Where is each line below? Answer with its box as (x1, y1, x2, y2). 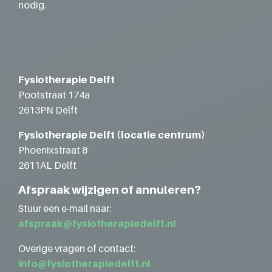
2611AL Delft (18, 159, 76, 171)
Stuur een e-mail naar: (18, 202, 111, 214)
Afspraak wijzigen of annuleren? (18, 183, 201, 196)
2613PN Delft (18, 104, 78, 116)
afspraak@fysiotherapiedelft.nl (18, 217, 176, 229)
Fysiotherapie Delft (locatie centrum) (18, 129, 205, 141)
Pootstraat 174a (18, 89, 90, 101)
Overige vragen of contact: (18, 242, 135, 254)
